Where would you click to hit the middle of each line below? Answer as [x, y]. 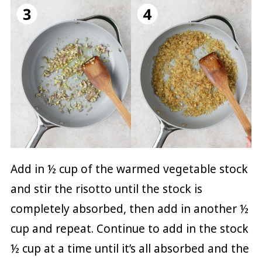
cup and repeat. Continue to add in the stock [129, 229]
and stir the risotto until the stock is [106, 189]
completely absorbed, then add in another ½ [129, 209]
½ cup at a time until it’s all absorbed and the [130, 249]
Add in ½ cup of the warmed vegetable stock [129, 169]
